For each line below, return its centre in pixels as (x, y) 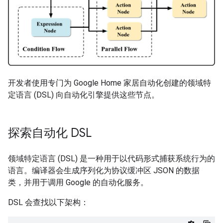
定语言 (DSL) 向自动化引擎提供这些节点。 (84, 95)
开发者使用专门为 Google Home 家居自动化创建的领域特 (110, 83)
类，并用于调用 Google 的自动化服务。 (78, 183)
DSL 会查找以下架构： (48, 203)
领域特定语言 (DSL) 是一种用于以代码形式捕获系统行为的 (111, 159)
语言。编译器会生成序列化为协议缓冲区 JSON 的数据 (104, 171)
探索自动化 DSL (50, 133)
